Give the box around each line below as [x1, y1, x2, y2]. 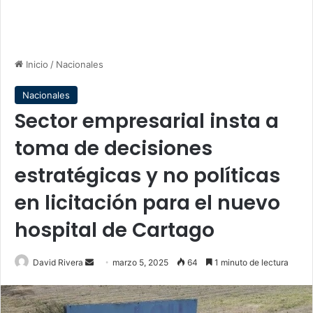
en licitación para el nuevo [15, 189, 280, 217]
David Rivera [33, 257, 83, 268]
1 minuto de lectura [212, 257, 289, 268]
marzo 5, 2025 [112, 257, 168, 268]
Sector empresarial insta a [15, 108, 279, 135]
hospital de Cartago [15, 217, 214, 244]
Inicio [23, 59, 48, 70]
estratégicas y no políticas [15, 162, 280, 189]
